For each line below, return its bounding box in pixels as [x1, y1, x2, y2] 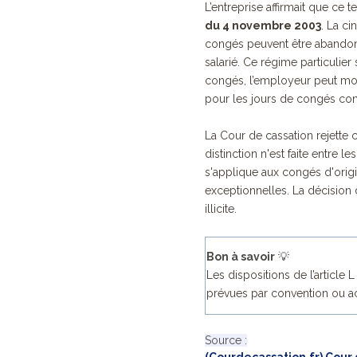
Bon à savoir [206, 250, 275, 264]
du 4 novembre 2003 [205, 19, 321, 33]
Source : [205, 334, 247, 347]
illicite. [205, 202, 237, 216]
